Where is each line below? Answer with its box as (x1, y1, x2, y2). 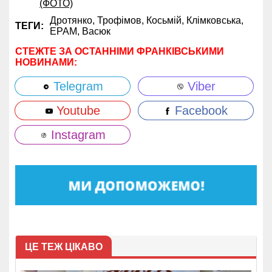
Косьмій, (146, 15, 186, 26)
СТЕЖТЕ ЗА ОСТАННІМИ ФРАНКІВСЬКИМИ (15, 46, 224, 57)
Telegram (49, 80, 103, 93)
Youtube (52, 104, 100, 118)
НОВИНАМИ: (15, 57, 77, 68)
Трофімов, (97, 15, 146, 26)
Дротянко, (50, 15, 97, 26)
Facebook (171, 104, 228, 118)
